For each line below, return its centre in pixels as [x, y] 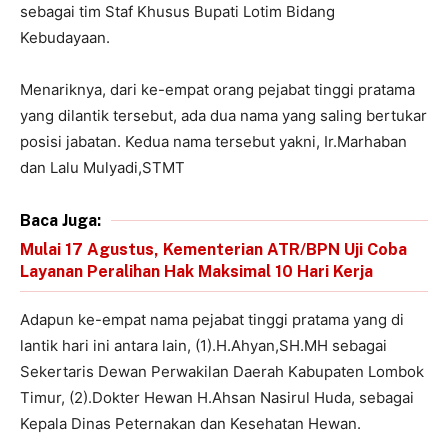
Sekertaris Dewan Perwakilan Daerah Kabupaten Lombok [222, 371]
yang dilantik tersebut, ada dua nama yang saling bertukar [223, 115]
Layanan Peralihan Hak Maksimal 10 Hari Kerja [196, 271]
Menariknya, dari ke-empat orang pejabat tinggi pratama [217, 89]
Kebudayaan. [65, 37]
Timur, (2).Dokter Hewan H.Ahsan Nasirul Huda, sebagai [217, 397]
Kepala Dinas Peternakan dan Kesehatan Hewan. [190, 423]
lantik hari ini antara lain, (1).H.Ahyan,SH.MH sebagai [203, 345]
